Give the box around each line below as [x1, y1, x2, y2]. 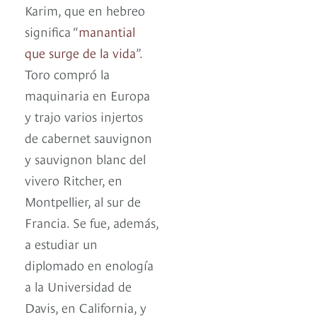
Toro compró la [25, 64, 110, 82]
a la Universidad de [25, 276, 132, 294]
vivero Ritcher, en [25, 170, 122, 188]
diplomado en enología [25, 255, 154, 273]
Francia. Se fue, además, [25, 212, 158, 231]
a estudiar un [25, 234, 98, 252]
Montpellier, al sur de [25, 191, 141, 209]
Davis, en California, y [25, 297, 146, 316]
